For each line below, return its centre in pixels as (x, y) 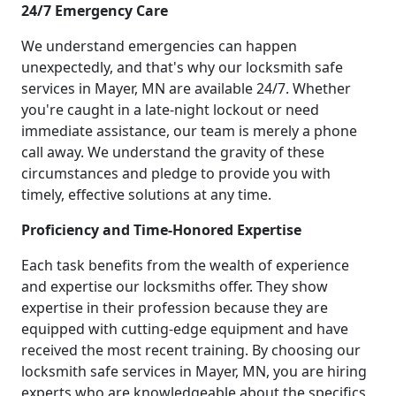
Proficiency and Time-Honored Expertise (161, 229)
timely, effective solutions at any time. (146, 194)
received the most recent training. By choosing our (191, 350)
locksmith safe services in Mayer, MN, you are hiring (194, 371)
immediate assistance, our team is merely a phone (189, 130)
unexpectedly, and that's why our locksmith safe (182, 67)
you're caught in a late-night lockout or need (170, 109)
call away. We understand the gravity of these (173, 152)
